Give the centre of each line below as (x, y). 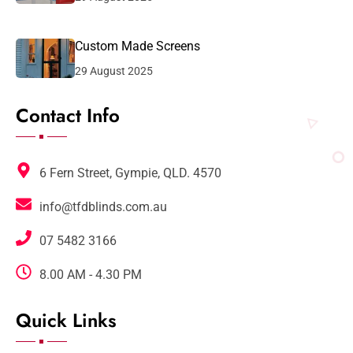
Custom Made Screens (137, 46)
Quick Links (66, 321)
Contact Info (68, 116)
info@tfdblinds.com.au (104, 207)
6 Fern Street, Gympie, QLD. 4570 (131, 173)
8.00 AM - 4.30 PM (91, 275)
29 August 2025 (114, 71)
